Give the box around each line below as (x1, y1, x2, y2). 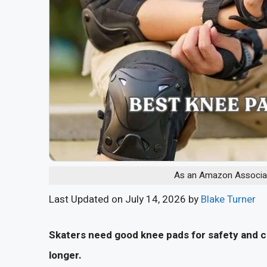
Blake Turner (201, 192, 256, 207)
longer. (49, 247, 82, 263)
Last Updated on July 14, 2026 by (49, 192, 201, 207)
